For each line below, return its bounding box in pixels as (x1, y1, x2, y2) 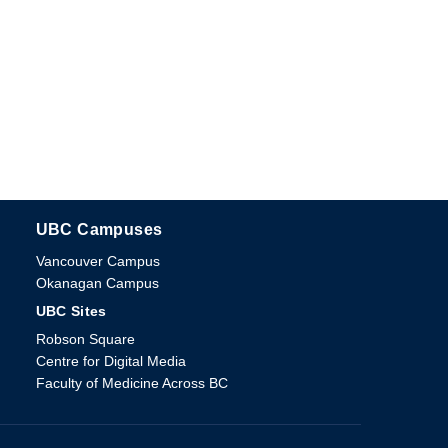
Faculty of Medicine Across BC (35, 375, 228, 391)
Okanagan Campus (35, 275, 159, 291)
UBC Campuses (35, 221, 163, 238)
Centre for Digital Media (35, 353, 186, 369)
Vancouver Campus (35, 253, 160, 269)
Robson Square (35, 331, 135, 347)
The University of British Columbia (128, 223, 343, 239)
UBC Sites (35, 303, 107, 319)
